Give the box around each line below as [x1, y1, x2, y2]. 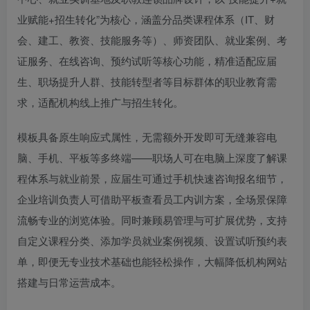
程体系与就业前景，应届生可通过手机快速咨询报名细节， [17, 171, 287, 186]
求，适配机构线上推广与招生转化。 [17, 95, 183, 110]
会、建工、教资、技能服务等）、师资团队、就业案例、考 [17, 33, 287, 48]
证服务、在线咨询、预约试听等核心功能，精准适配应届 [17, 53, 277, 69]
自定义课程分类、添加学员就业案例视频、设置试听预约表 [17, 233, 287, 248]
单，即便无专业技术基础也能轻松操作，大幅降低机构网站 [17, 254, 287, 269]
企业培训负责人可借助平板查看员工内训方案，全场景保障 [17, 192, 287, 207]
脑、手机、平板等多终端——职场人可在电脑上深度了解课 [17, 150, 287, 165]
